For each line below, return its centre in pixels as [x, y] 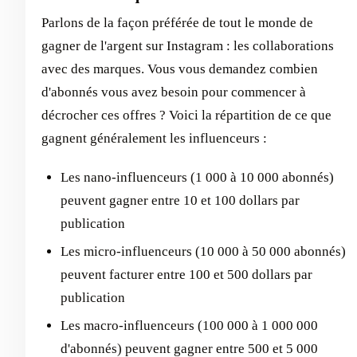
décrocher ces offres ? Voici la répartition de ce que [186, 115]
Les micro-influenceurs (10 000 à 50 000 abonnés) [203, 251]
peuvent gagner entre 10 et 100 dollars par [180, 200]
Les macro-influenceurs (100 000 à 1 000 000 [189, 326]
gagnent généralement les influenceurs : [154, 138]
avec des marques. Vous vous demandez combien [180, 69]
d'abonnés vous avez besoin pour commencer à [174, 92]
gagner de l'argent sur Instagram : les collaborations [188, 45]
